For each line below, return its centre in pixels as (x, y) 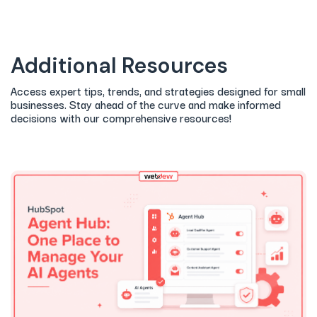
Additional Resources (119, 66)
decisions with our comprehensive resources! (121, 118)
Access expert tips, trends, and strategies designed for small (158, 91)
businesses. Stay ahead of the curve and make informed (146, 104)
